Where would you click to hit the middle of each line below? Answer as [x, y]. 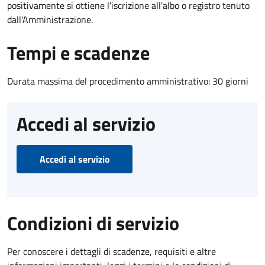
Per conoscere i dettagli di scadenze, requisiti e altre [112, 251]
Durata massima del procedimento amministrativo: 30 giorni [128, 81]
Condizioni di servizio [93, 223]
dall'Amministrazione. [50, 19]
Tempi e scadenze [78, 52]
